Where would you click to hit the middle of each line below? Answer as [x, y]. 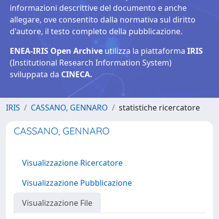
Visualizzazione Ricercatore [72, 163]
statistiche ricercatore [159, 108]
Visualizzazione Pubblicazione [77, 183]
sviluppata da [35, 74]
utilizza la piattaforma [145, 51]
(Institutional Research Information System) [91, 63]
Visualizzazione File [57, 203]
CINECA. [77, 74]
